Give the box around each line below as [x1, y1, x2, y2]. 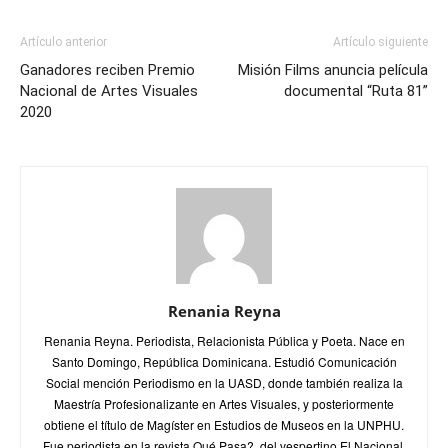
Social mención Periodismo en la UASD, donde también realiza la [45, 374, 403, 391]
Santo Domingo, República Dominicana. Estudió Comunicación [51, 353, 397, 370]
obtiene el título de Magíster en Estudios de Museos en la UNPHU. [44, 416, 404, 433]
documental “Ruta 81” [284, 82, 428, 100]
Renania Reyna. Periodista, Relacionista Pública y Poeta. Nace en [43, 332, 405, 349]
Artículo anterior [20, 35, 107, 49]
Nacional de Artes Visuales [20, 82, 198, 100]
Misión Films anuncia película [238, 61, 428, 79]
